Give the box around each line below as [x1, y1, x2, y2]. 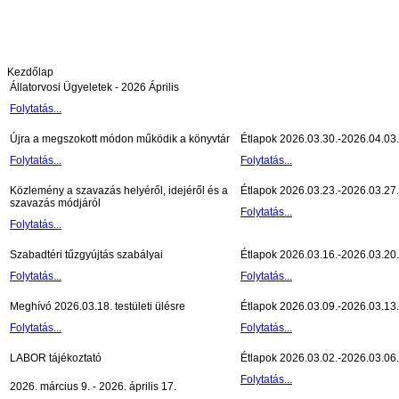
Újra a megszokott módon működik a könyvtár [10, 133, 230, 146]
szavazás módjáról [10, 197, 101, 210]
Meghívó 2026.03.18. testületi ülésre [10, 300, 185, 313]
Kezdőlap [7, 66, 53, 79]
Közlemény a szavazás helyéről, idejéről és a [10, 184, 228, 198]
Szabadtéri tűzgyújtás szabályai [10, 248, 163, 262]
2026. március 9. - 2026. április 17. [10, 380, 179, 394]
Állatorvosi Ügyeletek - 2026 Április [10, 81, 179, 94]
